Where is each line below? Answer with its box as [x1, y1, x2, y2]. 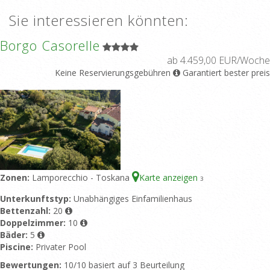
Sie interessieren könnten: [9, 10, 189, 30]
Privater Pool [36, 241, 86, 253]
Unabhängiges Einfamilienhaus [74, 193, 192, 204]
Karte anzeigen [139, 172, 200, 183]
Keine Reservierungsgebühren [55, 67, 171, 78]
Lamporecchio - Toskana [32, 172, 132, 183]
